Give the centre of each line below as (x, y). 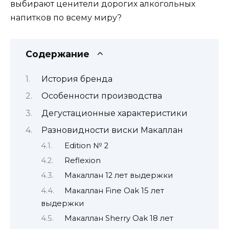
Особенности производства (101, 96)
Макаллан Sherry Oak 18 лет (119, 219)
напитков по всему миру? (66, 18)
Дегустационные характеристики (114, 113)
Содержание (58, 54)
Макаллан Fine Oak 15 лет (114, 190)
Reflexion (83, 160)
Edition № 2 (87, 145)
